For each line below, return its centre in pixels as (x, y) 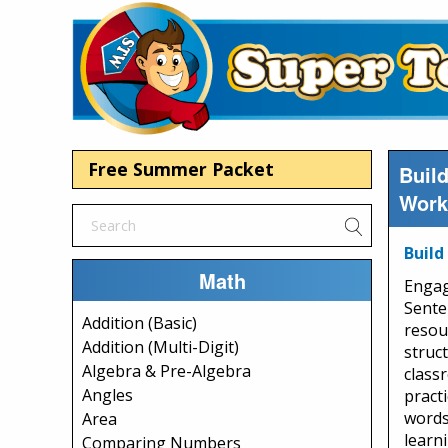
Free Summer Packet (181, 169)
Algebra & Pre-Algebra (166, 371)
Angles (107, 395)
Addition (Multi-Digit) (160, 347)
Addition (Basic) (139, 323)
